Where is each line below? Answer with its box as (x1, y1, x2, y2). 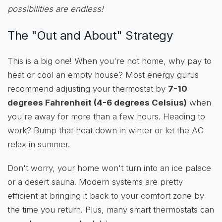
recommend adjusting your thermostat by (7, 83, 168, 94)
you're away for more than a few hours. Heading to (7, 111, 205, 121)
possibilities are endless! (7, 3, 104, 14)
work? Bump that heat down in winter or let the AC (7, 125, 204, 135)
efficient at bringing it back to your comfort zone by (7, 190, 204, 201)
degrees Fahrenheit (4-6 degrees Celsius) (7, 97, 187, 108)
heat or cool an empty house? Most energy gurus (7, 69, 199, 80)
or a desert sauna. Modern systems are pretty (7, 176, 183, 187)
